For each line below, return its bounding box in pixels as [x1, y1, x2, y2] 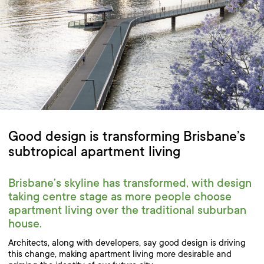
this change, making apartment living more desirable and [8, 249, 232, 259]
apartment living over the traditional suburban [8, 203, 246, 217]
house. [8, 216, 42, 231]
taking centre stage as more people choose [8, 189, 232, 204]
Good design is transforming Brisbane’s [8, 128, 246, 145]
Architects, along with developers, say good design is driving [8, 237, 246, 248]
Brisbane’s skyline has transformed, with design [8, 176, 252, 190]
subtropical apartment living [8, 143, 180, 160]
